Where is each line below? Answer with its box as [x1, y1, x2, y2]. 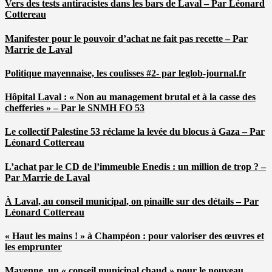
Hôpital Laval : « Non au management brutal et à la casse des [5, 92, 256, 103]
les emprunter [5, 242, 62, 253]
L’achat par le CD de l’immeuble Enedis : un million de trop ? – [5, 161, 266, 172]
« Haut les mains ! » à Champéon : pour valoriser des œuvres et [5, 231, 264, 242]
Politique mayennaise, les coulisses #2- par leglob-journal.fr [5, 67, 246, 78]
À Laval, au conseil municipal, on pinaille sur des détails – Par [5, 195, 259, 206]
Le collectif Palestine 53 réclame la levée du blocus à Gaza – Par [5, 126, 265, 137]
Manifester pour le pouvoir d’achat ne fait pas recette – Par [5, 33, 248, 44]
